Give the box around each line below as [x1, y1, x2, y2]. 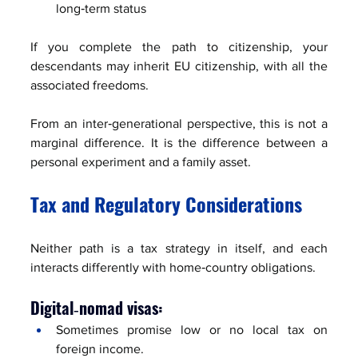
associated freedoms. [30, 78, 149, 92]
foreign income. [56, 341, 144, 356]
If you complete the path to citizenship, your [30, 39, 328, 54]
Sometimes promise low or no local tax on [56, 322, 328, 336]
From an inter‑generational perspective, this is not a [30, 116, 328, 130]
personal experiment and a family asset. [30, 154, 251, 169]
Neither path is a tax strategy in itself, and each [30, 241, 328, 255]
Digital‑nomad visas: [30, 295, 163, 320]
